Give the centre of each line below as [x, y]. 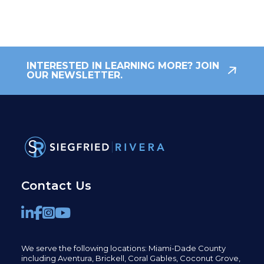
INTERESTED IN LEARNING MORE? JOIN [123, 66]
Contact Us [56, 186]
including [39, 258]
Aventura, [76, 258]
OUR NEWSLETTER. [75, 75]
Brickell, [111, 258]
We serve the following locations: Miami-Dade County [123, 248]
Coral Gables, [154, 258]
